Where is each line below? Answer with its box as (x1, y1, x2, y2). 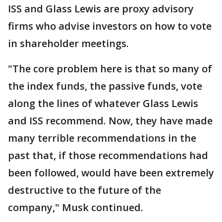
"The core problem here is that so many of (8, 62, 212, 76)
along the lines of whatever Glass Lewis (8, 97, 198, 111)
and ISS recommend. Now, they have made (8, 114, 213, 128)
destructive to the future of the (8, 183, 161, 197)
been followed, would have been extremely (8, 166, 214, 180)
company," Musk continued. (8, 201, 146, 215)
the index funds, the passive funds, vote (8, 79, 202, 93)
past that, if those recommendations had (8, 149, 208, 163)
